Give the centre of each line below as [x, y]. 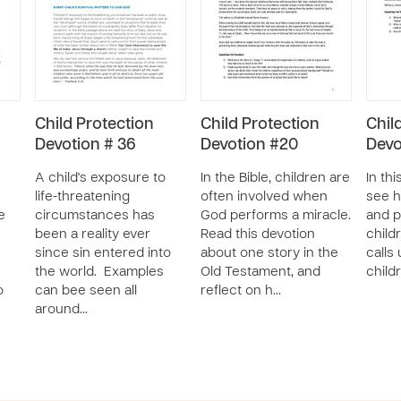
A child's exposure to [100, 178]
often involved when [264, 197]
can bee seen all [86, 291]
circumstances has [95, 216]
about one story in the [269, 253]
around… [61, 310]
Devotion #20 [249, 145]
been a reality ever [93, 235]
